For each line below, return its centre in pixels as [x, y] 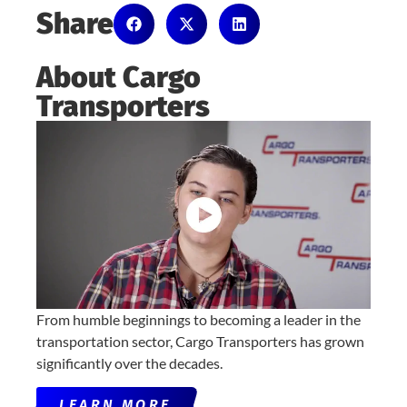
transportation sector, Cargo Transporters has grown [200, 341]
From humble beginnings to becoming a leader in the [199, 319]
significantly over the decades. [129, 362]
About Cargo [119, 77]
